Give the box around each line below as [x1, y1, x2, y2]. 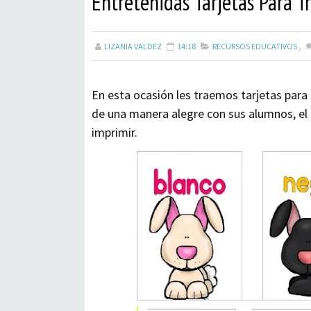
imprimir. [92, 124, 137, 140]
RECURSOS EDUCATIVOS [212, 41, 297, 51]
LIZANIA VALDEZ [104, 41, 162, 51]
